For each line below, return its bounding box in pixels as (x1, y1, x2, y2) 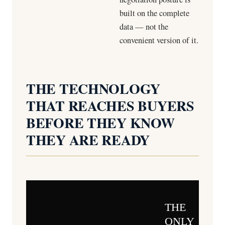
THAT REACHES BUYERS (26, 95, 194, 116)
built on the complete (120, 8, 189, 19)
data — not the (120, 21, 168, 32)
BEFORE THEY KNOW (26, 113, 175, 133)
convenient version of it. (120, 35, 198, 46)
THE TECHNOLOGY (26, 78, 161, 99)
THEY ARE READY (26, 130, 150, 150)
